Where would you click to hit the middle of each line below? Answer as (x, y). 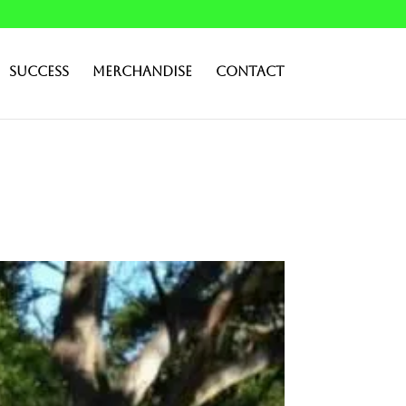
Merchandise (142, 71)
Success (39, 71)
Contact (250, 71)
